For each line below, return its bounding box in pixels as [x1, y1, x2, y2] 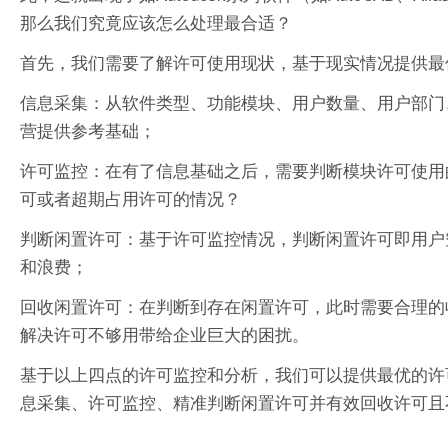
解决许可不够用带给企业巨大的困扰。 [20, 320, 309, 346]
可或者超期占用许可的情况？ [20, 184, 241, 210]
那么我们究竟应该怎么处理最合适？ [20, 8, 292, 34]
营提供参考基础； [20, 116, 156, 142]
